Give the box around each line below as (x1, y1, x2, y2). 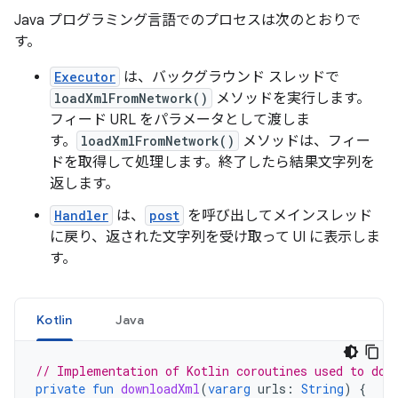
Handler (54, 207, 108, 224)
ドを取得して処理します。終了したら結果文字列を (50, 154, 375, 171)
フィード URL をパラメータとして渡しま (50, 111, 310, 129)
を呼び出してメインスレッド (184, 207, 372, 225)
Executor (54, 68, 115, 85)
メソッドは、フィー (239, 132, 370, 150)
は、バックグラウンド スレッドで (120, 68, 339, 86)
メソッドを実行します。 (212, 90, 370, 107)
